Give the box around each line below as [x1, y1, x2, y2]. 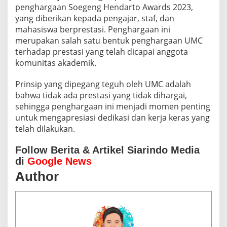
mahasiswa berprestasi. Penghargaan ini [15, 23, 170, 35]
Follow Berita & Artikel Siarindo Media [15, 144, 200, 156]
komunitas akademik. [15, 57, 96, 68]
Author [15, 168, 59, 184]
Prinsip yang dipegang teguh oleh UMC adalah [15, 78, 191, 90]
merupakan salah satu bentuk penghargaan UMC [15, 34, 203, 46]
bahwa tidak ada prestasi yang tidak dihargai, [15, 89, 187, 101]
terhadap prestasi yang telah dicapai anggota [15, 46, 188, 57]
